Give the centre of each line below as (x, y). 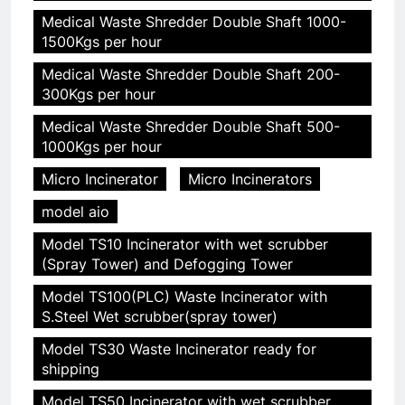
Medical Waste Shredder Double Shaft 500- (191, 126)
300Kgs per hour (99, 94)
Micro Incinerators (250, 179)
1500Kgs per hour (102, 41)
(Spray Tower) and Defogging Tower (167, 264)
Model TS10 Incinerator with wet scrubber (185, 244)
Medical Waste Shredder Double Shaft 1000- (194, 21)
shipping (71, 368)
